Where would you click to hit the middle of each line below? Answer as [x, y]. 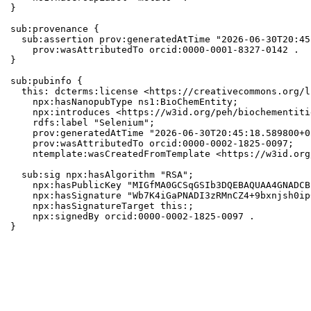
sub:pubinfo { [47, 81]
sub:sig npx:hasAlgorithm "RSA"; [102, 175]
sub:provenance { [55, 29]
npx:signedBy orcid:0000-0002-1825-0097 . [133, 217]
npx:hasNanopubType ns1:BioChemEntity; [125, 102]
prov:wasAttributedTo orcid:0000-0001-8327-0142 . [155, 50]
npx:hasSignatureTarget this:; [102, 206]
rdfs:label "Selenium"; [83, 123]
